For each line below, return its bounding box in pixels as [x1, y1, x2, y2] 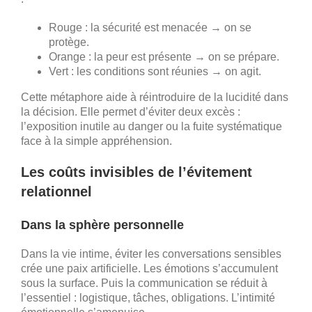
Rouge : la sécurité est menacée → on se [49, 21, 251, 33]
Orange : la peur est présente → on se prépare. [49, 50, 279, 63]
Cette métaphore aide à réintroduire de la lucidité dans [21, 91, 288, 103]
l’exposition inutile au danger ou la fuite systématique [21, 120, 282, 132]
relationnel [21, 183, 92, 199]
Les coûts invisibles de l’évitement [21, 164, 252, 180]
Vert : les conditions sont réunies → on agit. [49, 65, 261, 77]
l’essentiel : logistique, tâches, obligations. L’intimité [21, 291, 275, 304]
